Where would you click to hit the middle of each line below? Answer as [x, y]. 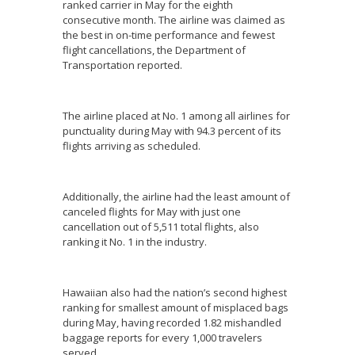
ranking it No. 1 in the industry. [136, 241]
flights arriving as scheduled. [132, 145]
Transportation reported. [122, 65]
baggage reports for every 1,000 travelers [162, 337]
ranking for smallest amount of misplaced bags [176, 307]
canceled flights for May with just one [152, 211]
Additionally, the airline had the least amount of [176, 196]
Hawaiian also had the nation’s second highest [175, 292]
